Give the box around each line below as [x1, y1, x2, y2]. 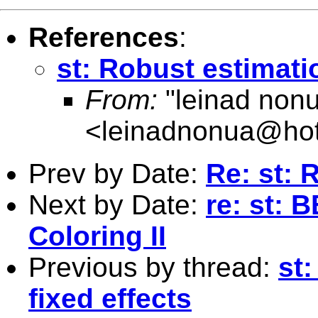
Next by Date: [28, 189, 206, 220]
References [28, 21, 179, 53]
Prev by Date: [28, 158, 206, 189]
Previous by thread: [28, 251, 278, 283]
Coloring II [28, 220, 166, 251]
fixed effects [28, 283, 192, 314]
